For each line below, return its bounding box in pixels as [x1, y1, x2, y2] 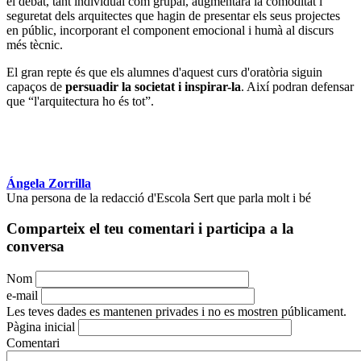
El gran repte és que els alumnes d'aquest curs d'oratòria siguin [6, 64, 322, 79]
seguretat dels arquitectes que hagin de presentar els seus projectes [6, 8, 340, 23]
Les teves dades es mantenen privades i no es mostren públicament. [6, 304, 346, 318]
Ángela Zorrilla [6, 176, 91, 190]
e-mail [6, 288, 38, 302]
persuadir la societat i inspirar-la [65, 79, 241, 93]
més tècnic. [6, 37, 63, 52]
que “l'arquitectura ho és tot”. [6, 93, 154, 108]
